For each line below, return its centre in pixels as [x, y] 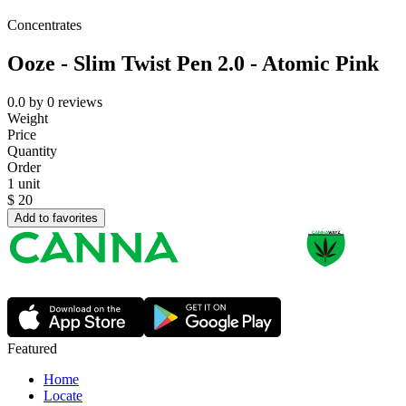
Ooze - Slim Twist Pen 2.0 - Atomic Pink [193, 64]
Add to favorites [56, 218]
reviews [80, 102]
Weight [28, 119]
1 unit [24, 184]
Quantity [32, 151]
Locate [63, 396]
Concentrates [44, 25]
